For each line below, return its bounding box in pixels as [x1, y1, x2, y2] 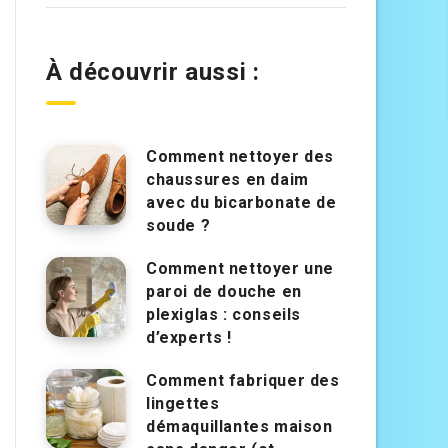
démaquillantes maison [146, 417, 333, 437]
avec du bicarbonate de [146, 193, 337, 213]
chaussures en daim [146, 170, 309, 190]
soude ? [146, 216, 211, 236]
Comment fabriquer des [146, 371, 340, 391]
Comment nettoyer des [146, 147, 335, 167]
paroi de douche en [146, 282, 302, 302]
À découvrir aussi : [46, 58, 260, 87]
